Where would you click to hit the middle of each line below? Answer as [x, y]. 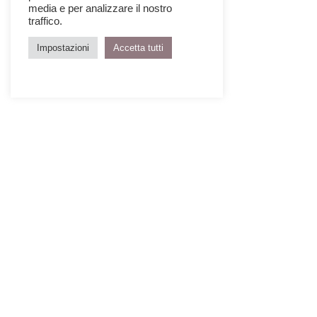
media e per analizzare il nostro [100, 8]
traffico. [45, 21]
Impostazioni [63, 47]
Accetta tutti [138, 47]
